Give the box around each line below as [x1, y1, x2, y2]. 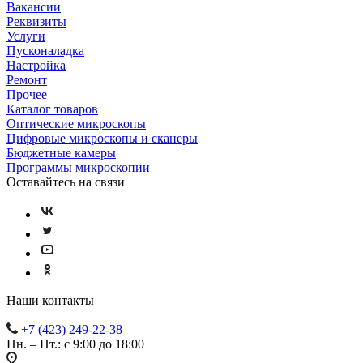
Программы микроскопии [6, 160, 150, 174]
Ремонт [6, 72, 47, 87]
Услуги [6, 28, 45, 43]
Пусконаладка [6, 43, 84, 58]
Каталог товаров [6, 101, 98, 116]
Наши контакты [6, 293, 94, 307]
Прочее [6, 87, 47, 101]
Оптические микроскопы [6, 116, 146, 130]
